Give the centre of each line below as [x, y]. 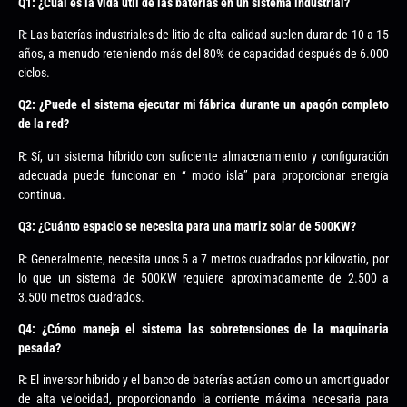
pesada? [40, 347]
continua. [42, 194]
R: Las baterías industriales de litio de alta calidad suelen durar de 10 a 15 [203, 34]
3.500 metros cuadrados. [81, 297]
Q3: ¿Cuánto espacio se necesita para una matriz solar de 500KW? [187, 227]
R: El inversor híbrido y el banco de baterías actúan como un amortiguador [203, 380]
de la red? [44, 124]
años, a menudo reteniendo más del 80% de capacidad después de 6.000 [203, 53]
